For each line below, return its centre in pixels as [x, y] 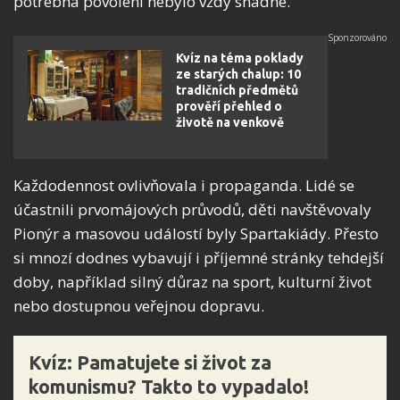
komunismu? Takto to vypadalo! [169, 387]
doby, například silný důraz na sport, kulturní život [192, 282]
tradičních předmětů [237, 91]
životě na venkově [230, 123]
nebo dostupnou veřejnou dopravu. [139, 306]
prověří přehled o [229, 107]
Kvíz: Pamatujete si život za [150, 363]
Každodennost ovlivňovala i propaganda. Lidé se [184, 186]
